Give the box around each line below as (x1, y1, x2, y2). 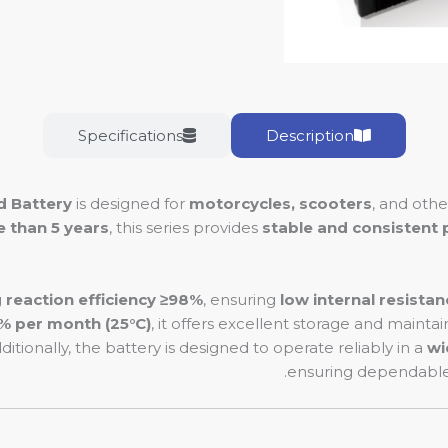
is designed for (72, 194, 189, 213)
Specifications (77, 126, 183, 145)
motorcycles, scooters (189, 194, 372, 213)
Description (265, 126, 354, 145)
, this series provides (109, 218, 262, 237)
